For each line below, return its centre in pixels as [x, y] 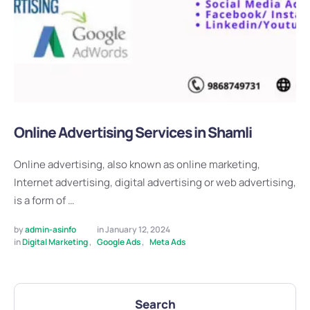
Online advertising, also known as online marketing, [137, 164]
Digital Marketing [55, 242]
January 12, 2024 [138, 229]
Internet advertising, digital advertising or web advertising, [155, 182]
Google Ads [119, 242]
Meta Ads [167, 242]
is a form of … [44, 200]
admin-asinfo [51, 229]
